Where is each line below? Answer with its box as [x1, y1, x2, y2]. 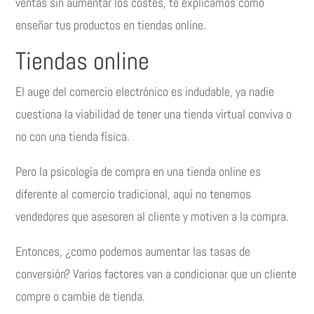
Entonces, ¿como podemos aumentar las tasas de [15, 243, 251, 260]
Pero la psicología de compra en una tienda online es [15, 163, 261, 180]
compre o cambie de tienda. [15, 288, 146, 305]
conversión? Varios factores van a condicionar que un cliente [15, 266, 297, 282]
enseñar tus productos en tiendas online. [15, 17, 207, 34]
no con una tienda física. [15, 128, 130, 145]
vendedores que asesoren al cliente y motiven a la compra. [15, 208, 289, 225]
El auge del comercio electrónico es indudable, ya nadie [15, 83, 275, 100]
